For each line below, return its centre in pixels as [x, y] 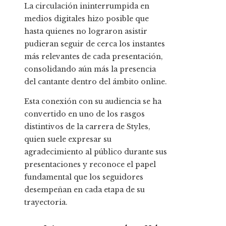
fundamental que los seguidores [84, 177]
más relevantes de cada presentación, [94, 56]
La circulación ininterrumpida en [87, 6]
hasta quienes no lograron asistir [86, 31]
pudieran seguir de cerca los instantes [95, 44]
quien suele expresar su [68, 139]
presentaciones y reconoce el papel [90, 164]
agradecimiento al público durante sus [96, 152]
